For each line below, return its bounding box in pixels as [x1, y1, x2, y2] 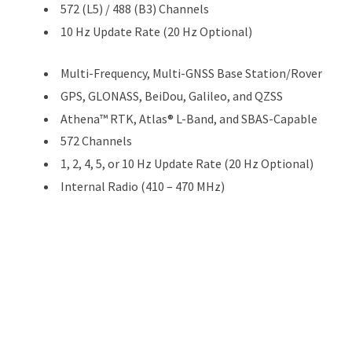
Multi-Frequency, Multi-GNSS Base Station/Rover [60, 64, 322, 81]
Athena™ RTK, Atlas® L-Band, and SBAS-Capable [60, 110, 317, 126]
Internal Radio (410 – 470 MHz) [60, 178, 225, 194]
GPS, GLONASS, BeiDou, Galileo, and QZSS [60, 87, 283, 104]
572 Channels [60, 133, 132, 149]
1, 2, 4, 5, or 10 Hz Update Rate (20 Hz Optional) [60, 156, 313, 172]
